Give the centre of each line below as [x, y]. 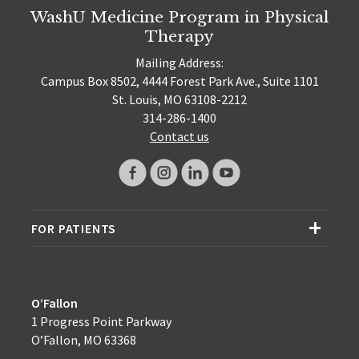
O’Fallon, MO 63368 [83, 339]
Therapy [179, 36]
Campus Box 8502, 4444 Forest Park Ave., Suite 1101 [179, 81]
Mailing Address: [179, 62]
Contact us [179, 136]
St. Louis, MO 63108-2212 [179, 99]
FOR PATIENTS [74, 228]
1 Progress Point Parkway [101, 321]
